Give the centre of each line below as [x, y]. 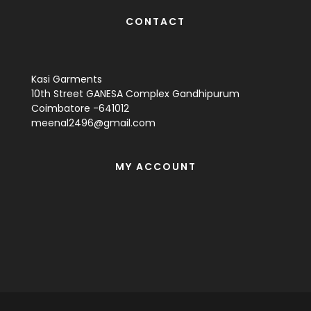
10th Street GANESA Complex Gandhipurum [135, 94]
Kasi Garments [67, 79]
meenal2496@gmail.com [93, 123]
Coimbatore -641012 [80, 108]
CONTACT [155, 22]
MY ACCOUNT [155, 167]
